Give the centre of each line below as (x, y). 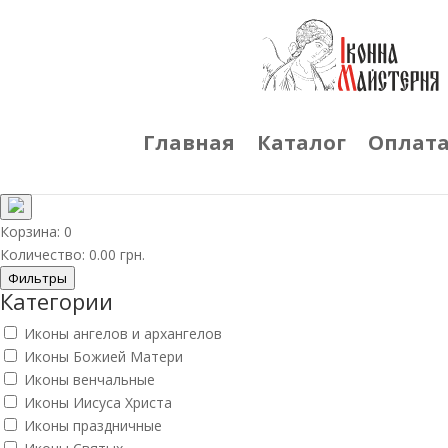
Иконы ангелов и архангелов (123, 333)
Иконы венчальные (89, 379)
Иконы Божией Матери (103, 356)
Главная (189, 142)
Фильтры (37, 278)
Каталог (301, 142)
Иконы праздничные (93, 425)
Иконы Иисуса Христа (98, 402)
